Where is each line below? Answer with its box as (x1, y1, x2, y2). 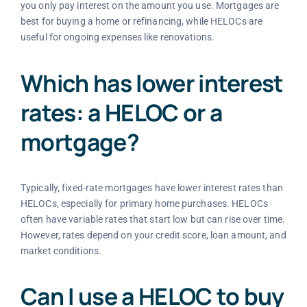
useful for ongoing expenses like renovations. (20, 32, 215, 43)
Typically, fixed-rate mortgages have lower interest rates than (20, 182, 283, 193)
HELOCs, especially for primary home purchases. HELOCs (20, 197, 268, 209)
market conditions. (20, 245, 102, 256)
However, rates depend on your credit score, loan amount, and (20, 229, 286, 241)
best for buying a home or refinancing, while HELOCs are (20, 16, 263, 27)
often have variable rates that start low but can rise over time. (20, 213, 286, 225)
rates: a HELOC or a (20, 96, 223, 128)
